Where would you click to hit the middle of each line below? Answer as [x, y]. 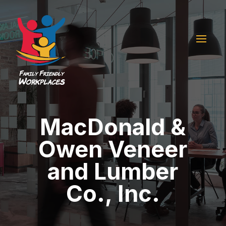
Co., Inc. [113, 194]
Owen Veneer [113, 149]
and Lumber [113, 172]
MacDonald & [113, 127]
